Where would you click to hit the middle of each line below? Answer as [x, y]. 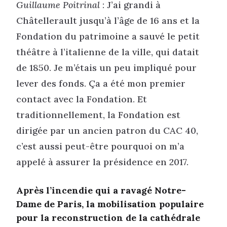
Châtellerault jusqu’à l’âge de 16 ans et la [108, 20]
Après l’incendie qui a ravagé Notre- [101, 190]
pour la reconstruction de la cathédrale [108, 217]
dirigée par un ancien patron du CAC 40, [107, 130]
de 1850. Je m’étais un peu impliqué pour [106, 67]
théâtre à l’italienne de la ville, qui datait [108, 52]
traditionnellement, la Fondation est [98, 115]
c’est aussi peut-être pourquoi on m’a [100, 146]
